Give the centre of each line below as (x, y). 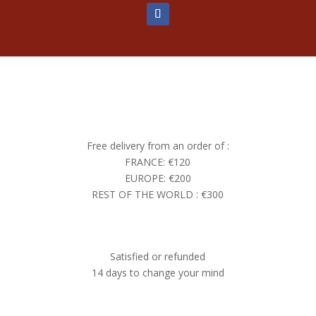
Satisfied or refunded (158, 256)
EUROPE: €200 (158, 178)
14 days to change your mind (158, 272)
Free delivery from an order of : (158, 145)
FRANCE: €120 (158, 162)
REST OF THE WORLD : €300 (158, 194)
